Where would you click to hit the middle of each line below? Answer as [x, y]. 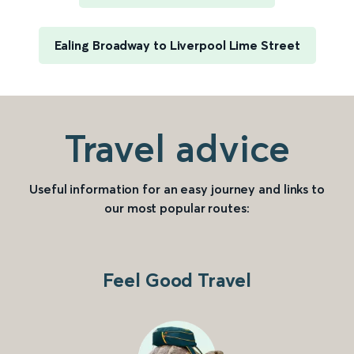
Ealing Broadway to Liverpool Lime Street [177, 45]
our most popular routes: [177, 208]
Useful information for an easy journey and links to [177, 189]
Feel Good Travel [177, 281]
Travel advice [177, 149]
